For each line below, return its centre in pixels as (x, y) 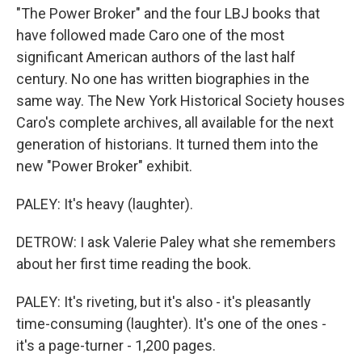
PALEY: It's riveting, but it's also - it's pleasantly (164, 302)
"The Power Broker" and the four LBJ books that (168, 13)
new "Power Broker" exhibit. (104, 166)
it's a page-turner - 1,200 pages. (116, 345)
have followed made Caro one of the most (150, 35)
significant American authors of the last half (156, 57)
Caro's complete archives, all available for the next (175, 122)
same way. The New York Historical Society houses (181, 101)
